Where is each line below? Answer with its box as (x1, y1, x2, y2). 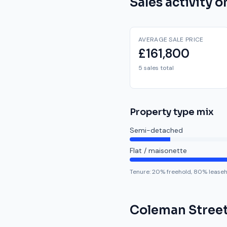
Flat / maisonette (130, 146, 187, 155)
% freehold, (160, 168, 192, 176)
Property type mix (130, 106, 214, 118)
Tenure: (130, 168, 152, 176)
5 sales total (138, 64, 174, 72)
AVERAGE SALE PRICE (138, 35, 204, 44)
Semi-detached (130, 126, 183, 135)
